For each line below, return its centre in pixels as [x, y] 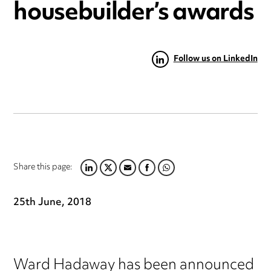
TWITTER [110, 175]
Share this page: [43, 168]
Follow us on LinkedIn [215, 60]
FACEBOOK [153, 175]
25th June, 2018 [53, 203]
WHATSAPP [174, 175]
